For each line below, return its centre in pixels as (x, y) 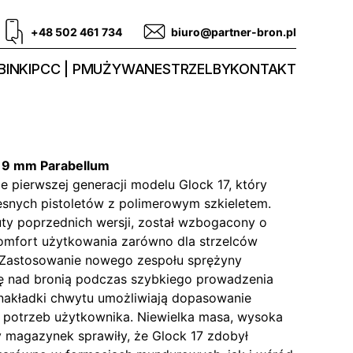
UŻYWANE (128, 69)
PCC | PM (62, 69)
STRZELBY (196, 69)
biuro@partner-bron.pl (234, 32)
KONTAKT (263, 69)
